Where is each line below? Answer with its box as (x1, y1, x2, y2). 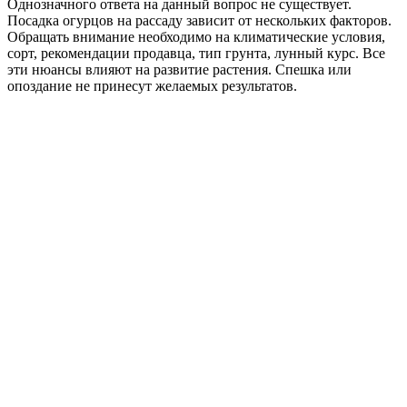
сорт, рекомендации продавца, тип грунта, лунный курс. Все (7, 45, 385, 61)
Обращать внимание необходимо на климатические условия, (7, 28, 385, 45)
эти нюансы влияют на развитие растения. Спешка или (7, 61, 352, 77)
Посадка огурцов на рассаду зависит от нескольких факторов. (7, 12, 392, 28)
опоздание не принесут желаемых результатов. (7, 77, 297, 94)
